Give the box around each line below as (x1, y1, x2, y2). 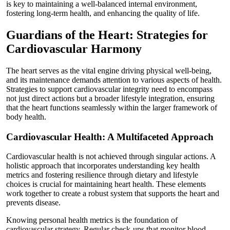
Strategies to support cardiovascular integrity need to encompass (6, 85, 213, 93)
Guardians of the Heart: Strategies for (6, 28, 208, 42)
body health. (6, 112, 46, 121)
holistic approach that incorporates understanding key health (6, 161, 200, 170)
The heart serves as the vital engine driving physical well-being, (6, 66, 212, 75)
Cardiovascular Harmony (6, 42, 142, 56)
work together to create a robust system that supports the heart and (6, 189, 219, 198)
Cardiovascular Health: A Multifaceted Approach (6, 131, 214, 142)
